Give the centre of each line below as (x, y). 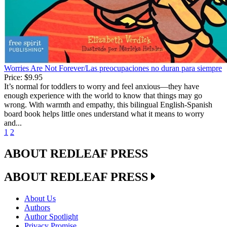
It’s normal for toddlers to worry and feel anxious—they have (102, 86)
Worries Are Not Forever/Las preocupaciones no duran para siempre (113, 68)
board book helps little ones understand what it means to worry (104, 113)
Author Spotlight (51, 217)
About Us (40, 199)
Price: (13, 77)
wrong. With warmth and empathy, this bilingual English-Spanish (108, 104)
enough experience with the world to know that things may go (103, 95)
